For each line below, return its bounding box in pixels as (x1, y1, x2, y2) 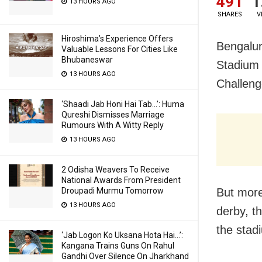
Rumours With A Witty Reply (61, 120, 164, 130)
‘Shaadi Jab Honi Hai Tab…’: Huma (61, 99, 184, 109)
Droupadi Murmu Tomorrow (61, 186, 164, 195)
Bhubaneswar (61, 55, 113, 64)
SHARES (217, 11, 242, 19)
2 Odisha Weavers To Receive (61, 165, 170, 174)
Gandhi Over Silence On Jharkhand (61, 251, 189, 261)
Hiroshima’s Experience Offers (61, 34, 173, 43)
